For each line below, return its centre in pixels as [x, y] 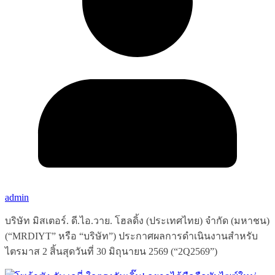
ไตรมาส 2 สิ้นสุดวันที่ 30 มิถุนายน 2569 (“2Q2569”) [111, 252]
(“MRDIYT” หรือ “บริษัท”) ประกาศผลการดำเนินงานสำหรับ [131, 236]
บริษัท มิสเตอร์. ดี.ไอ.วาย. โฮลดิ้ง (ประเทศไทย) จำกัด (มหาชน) [137, 221]
